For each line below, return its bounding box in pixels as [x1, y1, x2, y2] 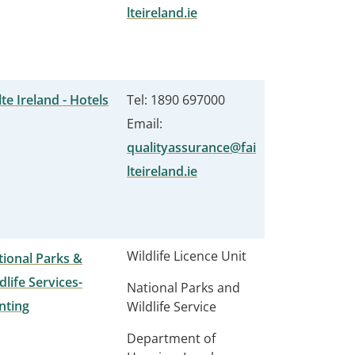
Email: [127, 115, 162, 132]
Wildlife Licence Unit [127, 247, 246, 265]
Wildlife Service [127, 298, 216, 315]
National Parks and [127, 279, 240, 296]
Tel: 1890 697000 [127, 91, 225, 109]
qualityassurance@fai [127, 139, 256, 156]
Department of [127, 330, 216, 347]
